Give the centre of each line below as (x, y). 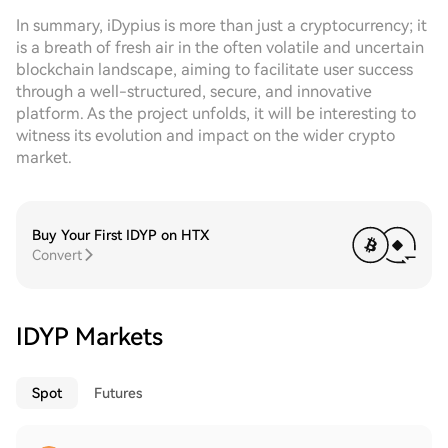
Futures (118, 393)
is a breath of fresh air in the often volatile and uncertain (220, 47)
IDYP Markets (89, 337)
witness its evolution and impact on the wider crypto (205, 135)
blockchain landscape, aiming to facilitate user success (214, 69)
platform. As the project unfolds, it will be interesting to (216, 113)
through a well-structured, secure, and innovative (194, 91)
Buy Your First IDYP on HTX (120, 235)
